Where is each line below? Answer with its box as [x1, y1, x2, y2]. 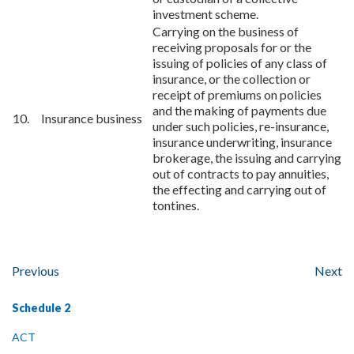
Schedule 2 [12, 301, 70, 314]
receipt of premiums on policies [153, 87, 322, 102]
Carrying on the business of [153, 24, 299, 39]
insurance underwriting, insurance [153, 134, 332, 149]
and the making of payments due [153, 103, 326, 118]
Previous [12, 263, 59, 278]
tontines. [153, 198, 199, 213]
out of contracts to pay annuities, [153, 166, 329, 181]
